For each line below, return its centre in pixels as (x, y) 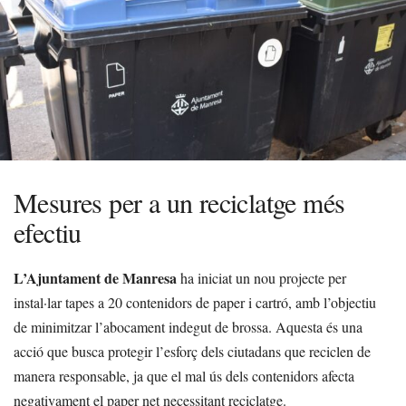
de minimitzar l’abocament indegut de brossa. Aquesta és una (188, 326)
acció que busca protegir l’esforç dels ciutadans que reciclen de (192, 351)
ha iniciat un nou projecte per (261, 277)
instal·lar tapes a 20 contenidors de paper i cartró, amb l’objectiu (195, 302)
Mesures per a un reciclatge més (179, 202)
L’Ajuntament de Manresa (95, 277)
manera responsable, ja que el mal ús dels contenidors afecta (184, 375)
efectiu (48, 232)
